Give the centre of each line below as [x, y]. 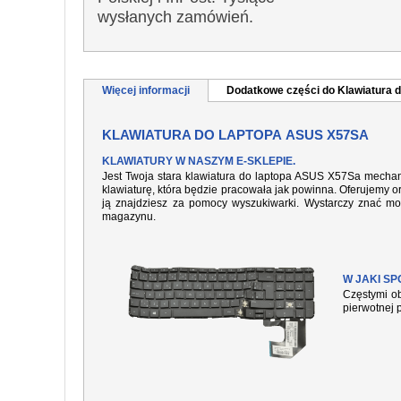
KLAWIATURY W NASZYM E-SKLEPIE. [199, 161]
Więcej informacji [146, 90]
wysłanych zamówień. [175, 17]
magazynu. [129, 217]
